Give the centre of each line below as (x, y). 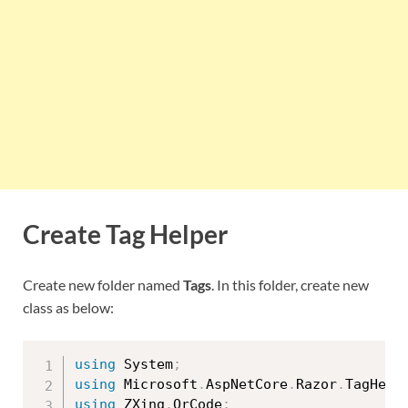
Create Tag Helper (125, 234)
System (144, 364)
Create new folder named (103, 284)
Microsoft (157, 384)
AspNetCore (247, 384)
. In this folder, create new (290, 284)
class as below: (68, 307)
